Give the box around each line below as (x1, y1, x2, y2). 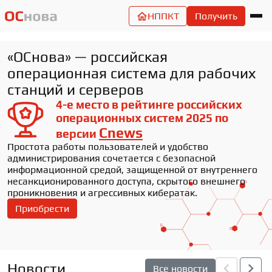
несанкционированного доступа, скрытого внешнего (7, 175, 245, 187)
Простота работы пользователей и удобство (7, 141, 208, 152)
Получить (195, 10, 237, 22)
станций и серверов (7, 81, 144, 98)
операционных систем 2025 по (56, 111, 228, 124)
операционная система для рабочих (7, 65, 256, 81)
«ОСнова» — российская (7, 49, 168, 65)
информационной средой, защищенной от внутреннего (7, 164, 257, 175)
